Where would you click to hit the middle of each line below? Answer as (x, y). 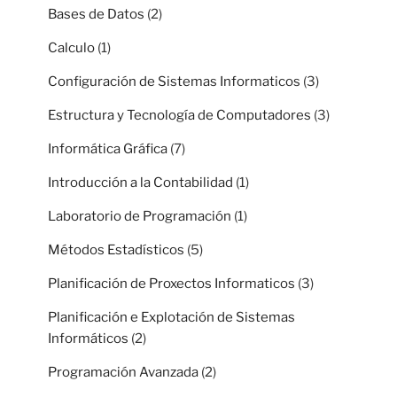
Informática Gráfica (108, 149)
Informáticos (88, 339)
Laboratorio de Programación (140, 217)
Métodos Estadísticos (116, 250)
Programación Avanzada (123, 373)
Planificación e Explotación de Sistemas (171, 318)
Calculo (71, 48)
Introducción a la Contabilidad (140, 183)
